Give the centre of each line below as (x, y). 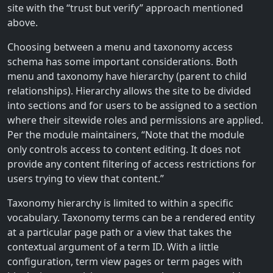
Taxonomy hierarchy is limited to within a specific (120, 203)
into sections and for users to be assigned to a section (132, 105)
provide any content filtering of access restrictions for (132, 164)
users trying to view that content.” (86, 178)
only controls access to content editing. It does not (124, 149)
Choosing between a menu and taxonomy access (120, 47)
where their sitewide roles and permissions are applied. (135, 120)
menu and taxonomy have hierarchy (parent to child (127, 76)
